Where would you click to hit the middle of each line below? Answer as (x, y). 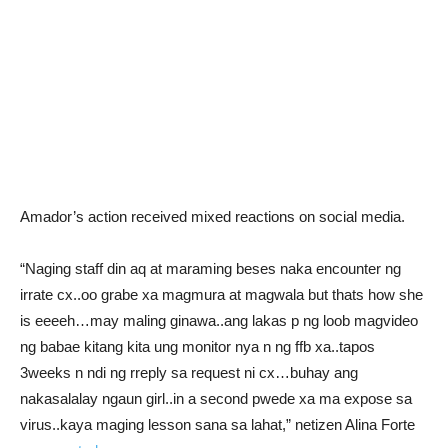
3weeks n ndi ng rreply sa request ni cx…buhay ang (189, 372)
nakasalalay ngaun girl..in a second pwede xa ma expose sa (216, 398)
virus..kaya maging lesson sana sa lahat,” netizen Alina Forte (217, 424)
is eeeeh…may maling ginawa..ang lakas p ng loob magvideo (219, 320)
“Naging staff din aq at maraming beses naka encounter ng (210, 268)
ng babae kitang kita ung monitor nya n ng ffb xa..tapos (197, 346)
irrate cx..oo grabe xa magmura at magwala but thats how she (221, 294)
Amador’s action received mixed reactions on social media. (212, 216)
